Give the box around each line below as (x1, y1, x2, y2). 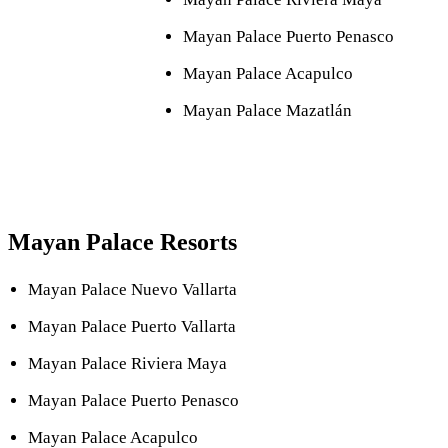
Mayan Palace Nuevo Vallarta (28, 279, 237, 299)
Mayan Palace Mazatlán (182, 100, 352, 120)
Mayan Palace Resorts (8, 228, 237, 255)
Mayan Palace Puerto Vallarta (28, 316, 236, 336)
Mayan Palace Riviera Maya (28, 353, 227, 373)
